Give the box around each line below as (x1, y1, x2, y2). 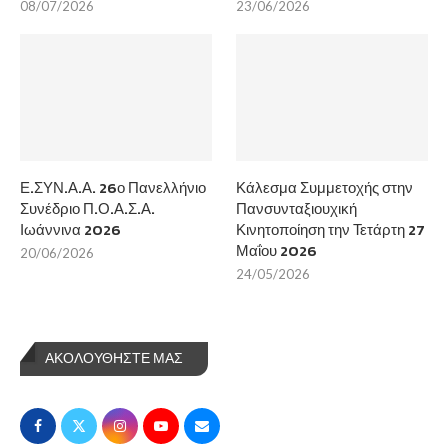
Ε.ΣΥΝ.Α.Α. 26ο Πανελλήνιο (20, 176, 206, 200)
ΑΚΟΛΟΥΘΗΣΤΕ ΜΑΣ (45, 348, 183, 370)
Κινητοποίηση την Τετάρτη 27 (236, 218, 426, 242)
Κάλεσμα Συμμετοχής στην (236, 176, 414, 200)
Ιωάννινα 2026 (20, 218, 121, 242)
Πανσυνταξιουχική (236, 197, 358, 221)
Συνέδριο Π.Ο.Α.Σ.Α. (20, 197, 155, 221)
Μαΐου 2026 (236, 239, 318, 263)
